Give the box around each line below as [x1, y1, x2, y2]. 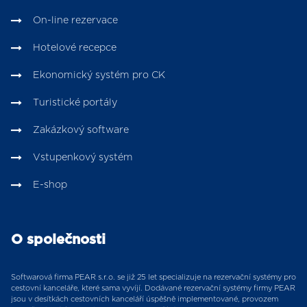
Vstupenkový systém [33, 153, 133, 163]
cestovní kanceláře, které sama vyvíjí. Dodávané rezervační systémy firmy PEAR [11, 284, 295, 293]
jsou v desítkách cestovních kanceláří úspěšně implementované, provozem [11, 295, 278, 304]
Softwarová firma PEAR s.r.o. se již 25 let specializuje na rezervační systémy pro [11, 273, 296, 282]
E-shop [33, 180, 67, 191]
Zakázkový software [33, 125, 129, 136]
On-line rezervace [33, 16, 118, 26]
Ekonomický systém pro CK [33, 71, 165, 81]
